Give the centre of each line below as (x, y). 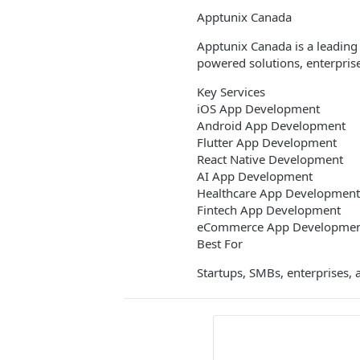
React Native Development (270, 159)
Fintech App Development (269, 210)
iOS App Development (258, 108)
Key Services (231, 92)
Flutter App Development (267, 142)
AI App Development (255, 176)
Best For (220, 243)
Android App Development (271, 125)
